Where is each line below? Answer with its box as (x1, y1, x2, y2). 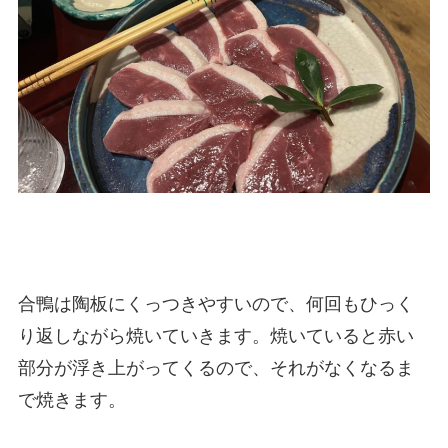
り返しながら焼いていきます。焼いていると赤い (17, 326, 414, 347)
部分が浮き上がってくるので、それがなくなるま (17, 358, 414, 379)
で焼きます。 (17, 390, 131, 411)
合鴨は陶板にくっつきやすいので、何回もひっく (17, 294, 414, 315)
